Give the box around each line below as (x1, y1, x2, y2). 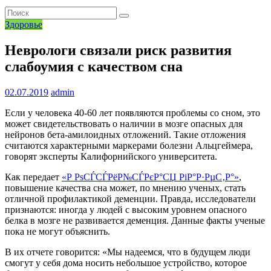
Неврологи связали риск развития (5, 42, 232, 59)
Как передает (5, 172, 62, 183)
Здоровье (5, 19, 42, 30)
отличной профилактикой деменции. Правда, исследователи (5, 194, 256, 204)
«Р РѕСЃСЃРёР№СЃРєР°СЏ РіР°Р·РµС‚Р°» (62, 172, 239, 183)
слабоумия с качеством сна (5, 59, 183, 75)
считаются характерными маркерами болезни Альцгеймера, (5, 140, 253, 151)
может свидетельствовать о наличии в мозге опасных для (5, 119, 243, 129)
